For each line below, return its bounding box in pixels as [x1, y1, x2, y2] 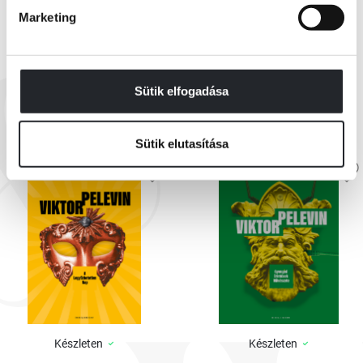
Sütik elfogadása [135, 83, 228, 98]
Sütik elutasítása [135, 136, 228, 151]
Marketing [19, 10, 76, 24]
